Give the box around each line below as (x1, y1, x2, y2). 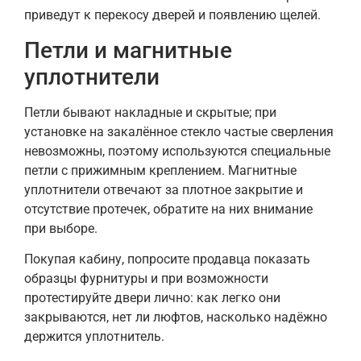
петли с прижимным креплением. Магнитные (24, 162, 297, 178)
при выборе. (24, 220, 98, 236)
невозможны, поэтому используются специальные (24, 143, 330, 159)
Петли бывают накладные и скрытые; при (24, 104, 276, 120)
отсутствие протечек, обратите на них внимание (24, 201, 313, 217)
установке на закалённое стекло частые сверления (24, 123, 334, 139)
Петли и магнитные (24, 36, 232, 64)
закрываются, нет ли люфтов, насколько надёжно (24, 309, 327, 326)
